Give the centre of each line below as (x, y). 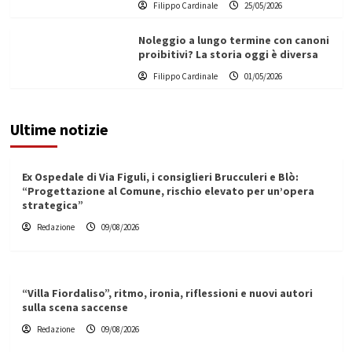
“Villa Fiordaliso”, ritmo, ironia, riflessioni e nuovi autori (167, 293)
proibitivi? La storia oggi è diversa (228, 55)
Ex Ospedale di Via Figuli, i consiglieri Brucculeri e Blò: (160, 177)
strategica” (52, 205)
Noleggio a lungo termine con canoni (233, 40)
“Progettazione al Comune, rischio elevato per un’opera (168, 191)
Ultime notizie (59, 130)
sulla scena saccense (75, 308)
